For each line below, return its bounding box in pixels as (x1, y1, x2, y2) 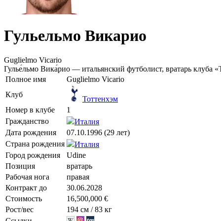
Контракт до (5, 183, 47, 192)
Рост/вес (5, 205, 34, 214)
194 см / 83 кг (67, 205, 112, 214)
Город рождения (5, 150, 60, 159)
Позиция (5, 161, 35, 170)
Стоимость (5, 194, 42, 203)
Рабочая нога (5, 172, 49, 181)
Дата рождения (5, 128, 56, 137)
